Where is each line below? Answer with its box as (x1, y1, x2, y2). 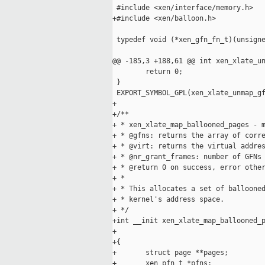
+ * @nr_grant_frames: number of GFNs (112, 153, 261, 161)
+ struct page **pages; (112, 248, 228, 257)
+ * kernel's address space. (112, 195, 224, 204)
